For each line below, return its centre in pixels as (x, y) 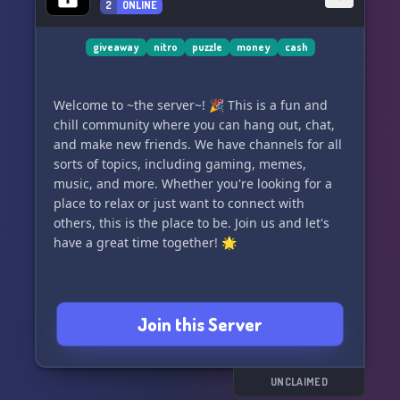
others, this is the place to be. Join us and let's (192, 223)
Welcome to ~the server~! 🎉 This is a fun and (191, 105)
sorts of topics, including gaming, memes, (180, 164)
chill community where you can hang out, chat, (194, 125)
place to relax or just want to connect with (179, 203)
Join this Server (200, 324)
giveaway (116, 47)
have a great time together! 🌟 (145, 242)
